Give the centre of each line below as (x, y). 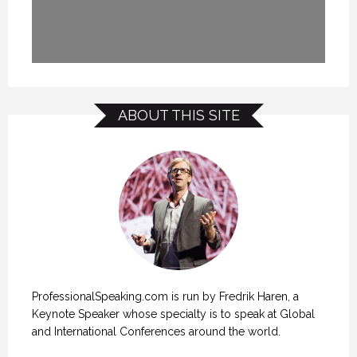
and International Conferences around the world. (156, 331)
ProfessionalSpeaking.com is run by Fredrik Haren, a (165, 296)
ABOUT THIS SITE (178, 115)
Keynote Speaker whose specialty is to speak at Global (173, 314)
